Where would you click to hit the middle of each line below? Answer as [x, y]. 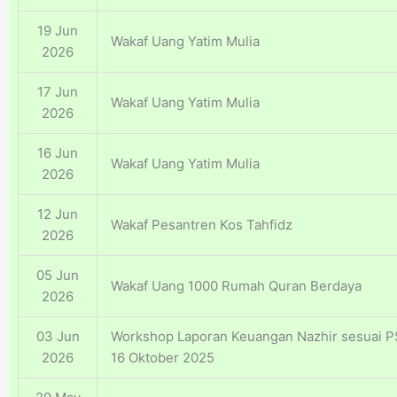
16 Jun [58, 153]
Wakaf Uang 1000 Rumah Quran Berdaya [236, 286]
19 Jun [58, 31]
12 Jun [58, 214]
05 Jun [58, 276]
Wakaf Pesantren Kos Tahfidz [202, 225]
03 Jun [58, 337]
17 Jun [58, 92]
